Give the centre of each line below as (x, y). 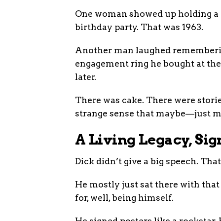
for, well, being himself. (124, 198)
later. (86, 77)
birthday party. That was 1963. (139, 27)
